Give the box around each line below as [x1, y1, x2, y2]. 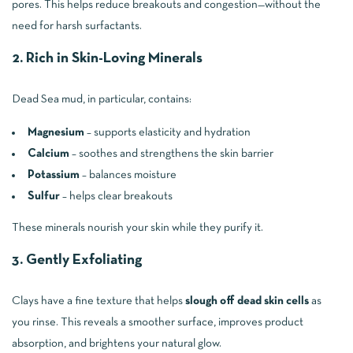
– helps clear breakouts [60, 190, 173, 202]
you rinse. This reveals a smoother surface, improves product [12, 317, 303, 329]
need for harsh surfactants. [12, 20, 142, 32]
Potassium [28, 169, 80, 180]
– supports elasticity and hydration [84, 126, 251, 138]
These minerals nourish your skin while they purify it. [12, 222, 263, 234]
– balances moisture [80, 169, 176, 180]
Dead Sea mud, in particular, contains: [12, 93, 191, 105]
